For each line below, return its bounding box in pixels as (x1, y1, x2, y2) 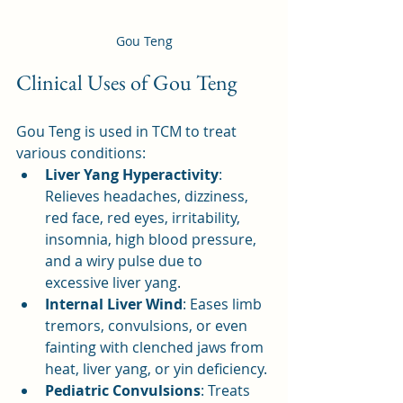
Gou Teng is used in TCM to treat (16, 121, 240, 141)
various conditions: (16, 142, 146, 163)
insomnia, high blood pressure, (45, 228, 260, 249)
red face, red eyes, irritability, (45, 207, 244, 228)
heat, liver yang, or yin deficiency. (45, 358, 267, 379)
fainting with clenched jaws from (45, 336, 267, 357)
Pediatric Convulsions (45, 380, 201, 400)
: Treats (201, 380, 254, 400)
